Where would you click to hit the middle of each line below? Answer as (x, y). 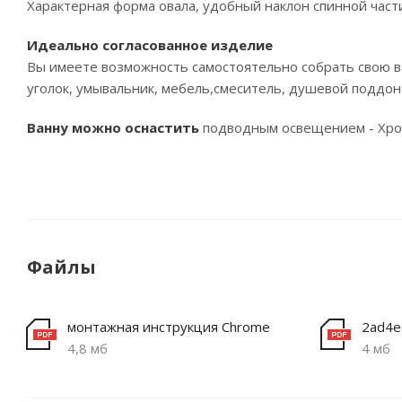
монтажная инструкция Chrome (169, 327)
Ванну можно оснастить (115, 127)
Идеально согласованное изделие (150, 45)
